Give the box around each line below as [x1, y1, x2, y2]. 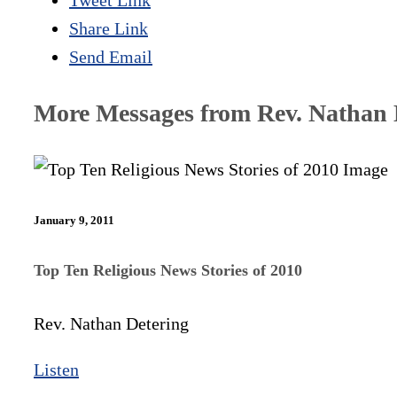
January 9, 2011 [34, 214, 114, 228]
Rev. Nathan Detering [34, 313, 189, 333]
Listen [34, 359, 79, 379]
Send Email [69, 47, 152, 67]
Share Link [69, 19, 148, 39]
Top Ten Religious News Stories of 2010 [34, 261, 302, 279]
